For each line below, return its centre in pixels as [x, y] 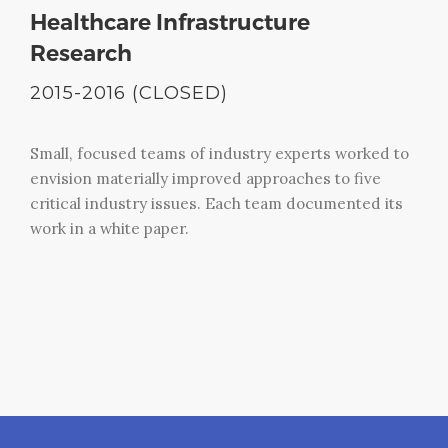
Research [81, 53]
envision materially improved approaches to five [205, 178]
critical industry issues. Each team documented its [216, 203]
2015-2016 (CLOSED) [129, 92]
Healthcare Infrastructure [170, 22]
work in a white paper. [109, 228]
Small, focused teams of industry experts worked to [219, 153]
